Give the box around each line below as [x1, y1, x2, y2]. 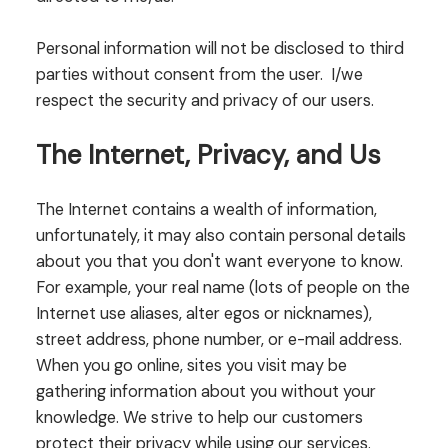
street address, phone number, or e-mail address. [35, 329, 402, 351]
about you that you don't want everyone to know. [35, 251, 403, 273]
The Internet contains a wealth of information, [35, 199, 377, 221]
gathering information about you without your [35, 381, 376, 403]
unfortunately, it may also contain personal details [35, 225, 406, 247]
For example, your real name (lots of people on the [35, 277, 410, 299]
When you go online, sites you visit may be [35, 355, 347, 377]
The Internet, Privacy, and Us [35, 138, 381, 172]
